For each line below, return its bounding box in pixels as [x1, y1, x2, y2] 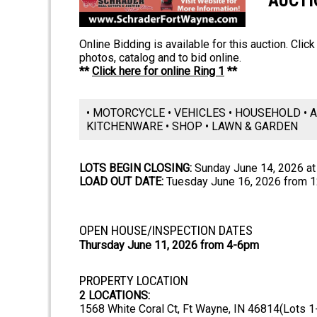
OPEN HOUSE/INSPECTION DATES [79, 223, 253, 239]
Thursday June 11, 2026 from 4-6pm [79, 238, 259, 253]
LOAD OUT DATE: [79, 175, 163, 189]
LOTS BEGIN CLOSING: [79, 161, 192, 175]
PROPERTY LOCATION [79, 273, 188, 289]
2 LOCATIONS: [79, 289, 150, 303]
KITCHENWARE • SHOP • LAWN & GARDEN [86, 120, 298, 134]
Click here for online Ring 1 [92, 64, 224, 79]
